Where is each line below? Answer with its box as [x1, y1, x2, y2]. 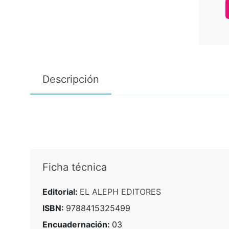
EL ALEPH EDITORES [79, 186, 161, 197]
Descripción [42, 73, 99, 85]
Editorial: [42, 186, 80, 197]
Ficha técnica [42, 161, 107, 173]
